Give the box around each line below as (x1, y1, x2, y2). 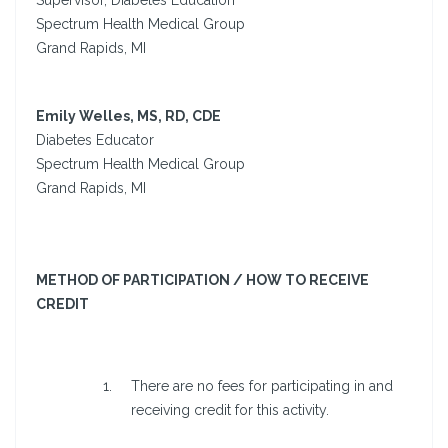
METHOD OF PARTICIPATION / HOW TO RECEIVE (36, 272, 369, 289)
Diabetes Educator (36, 132, 154, 149)
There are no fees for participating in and (131, 378, 393, 395)
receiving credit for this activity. (131, 402, 329, 419)
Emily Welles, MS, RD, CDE (36, 108, 221, 125)
